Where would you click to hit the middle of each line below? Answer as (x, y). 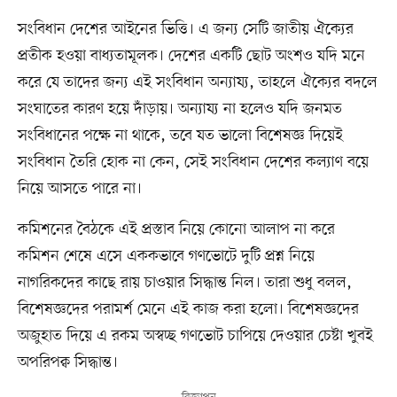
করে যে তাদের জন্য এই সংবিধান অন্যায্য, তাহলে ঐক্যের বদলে (197, 83)
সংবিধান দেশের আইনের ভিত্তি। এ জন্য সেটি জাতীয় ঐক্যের (185, 30)
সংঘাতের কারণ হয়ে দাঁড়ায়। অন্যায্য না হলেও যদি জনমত (179, 109)
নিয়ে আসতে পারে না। (79, 189)
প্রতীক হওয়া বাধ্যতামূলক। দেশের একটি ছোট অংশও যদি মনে (191, 56)
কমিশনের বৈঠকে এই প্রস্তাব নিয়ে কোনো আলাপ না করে (176, 230)
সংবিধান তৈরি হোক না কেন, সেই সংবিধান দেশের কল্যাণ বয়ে (193, 163)
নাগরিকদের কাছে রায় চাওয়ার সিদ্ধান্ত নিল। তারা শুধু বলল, (184, 283)
